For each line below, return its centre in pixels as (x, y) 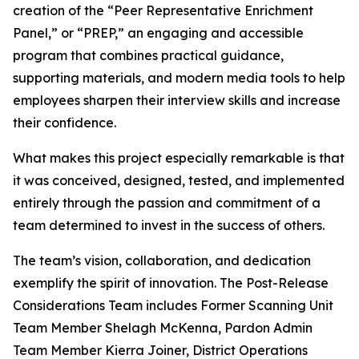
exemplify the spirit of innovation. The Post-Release (171, 283)
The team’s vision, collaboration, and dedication (162, 260)
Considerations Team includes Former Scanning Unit (173, 305)
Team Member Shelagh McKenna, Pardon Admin (163, 328)
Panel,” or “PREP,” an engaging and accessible (158, 33)
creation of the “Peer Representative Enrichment (163, 10)
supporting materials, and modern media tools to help (179, 78)
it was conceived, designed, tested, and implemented (179, 180)
